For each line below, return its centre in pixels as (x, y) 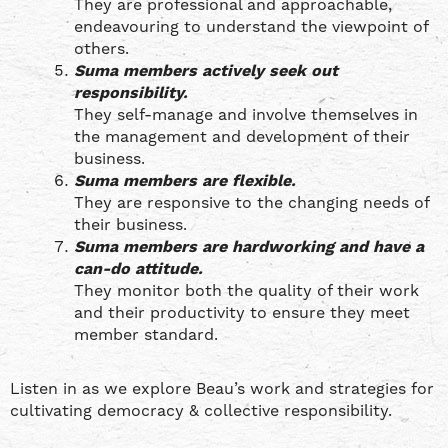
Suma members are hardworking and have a (249, 247)
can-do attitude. (138, 269)
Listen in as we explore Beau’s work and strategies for (222, 389)
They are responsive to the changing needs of (251, 203)
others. (101, 49)
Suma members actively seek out (206, 71)
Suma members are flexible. (185, 181)
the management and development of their (242, 137)
